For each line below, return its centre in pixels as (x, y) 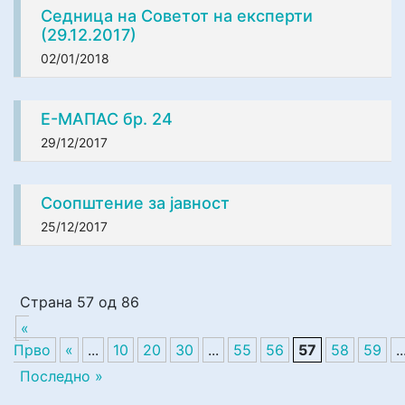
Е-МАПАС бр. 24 (107, 118)
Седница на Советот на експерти (177, 15)
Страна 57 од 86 (80, 301)
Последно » (61, 376)
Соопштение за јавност (135, 202)
